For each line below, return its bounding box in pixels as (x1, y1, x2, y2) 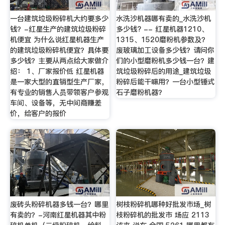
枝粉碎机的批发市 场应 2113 (116, 209, 210, 220)
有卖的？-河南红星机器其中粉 (10, 209, 106, 220)
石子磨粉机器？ (116, 87, 166, 98)
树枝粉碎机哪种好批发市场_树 (116, 199, 211, 209)
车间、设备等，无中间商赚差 (10, 98, 101, 108)
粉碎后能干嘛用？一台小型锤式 (116, 77, 215, 87)
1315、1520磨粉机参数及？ (116, 35, 209, 45)
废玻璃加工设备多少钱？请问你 (116, 45, 215, 56)
